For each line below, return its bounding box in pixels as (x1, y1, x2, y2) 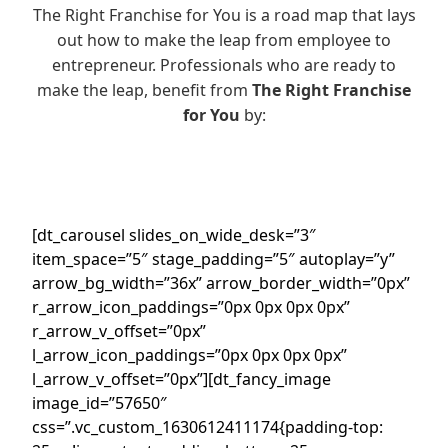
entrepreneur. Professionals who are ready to (52, 53, 396, 76)
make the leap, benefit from (37, 78, 252, 101)
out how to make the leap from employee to (57, 28, 391, 51)
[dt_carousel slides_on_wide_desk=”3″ (32, 223, 316, 246)
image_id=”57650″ (32, 391, 167, 414)
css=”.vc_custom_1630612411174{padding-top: (32, 415, 383, 438)
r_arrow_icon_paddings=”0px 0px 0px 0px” (32, 295, 350, 318)
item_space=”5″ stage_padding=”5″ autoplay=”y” (32, 247, 395, 270)
